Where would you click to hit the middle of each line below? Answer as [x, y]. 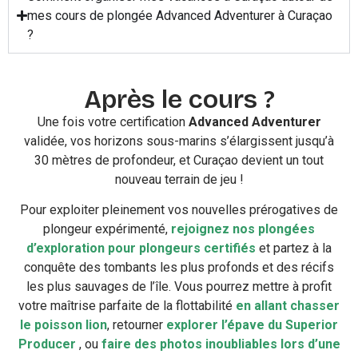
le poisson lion [64, 325]
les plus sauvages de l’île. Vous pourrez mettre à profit [179, 287]
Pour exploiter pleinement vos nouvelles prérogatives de [179, 210]
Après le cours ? [179, 99]
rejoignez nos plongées [243, 229]
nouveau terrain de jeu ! [179, 179]
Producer [47, 344]
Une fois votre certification [113, 121]
